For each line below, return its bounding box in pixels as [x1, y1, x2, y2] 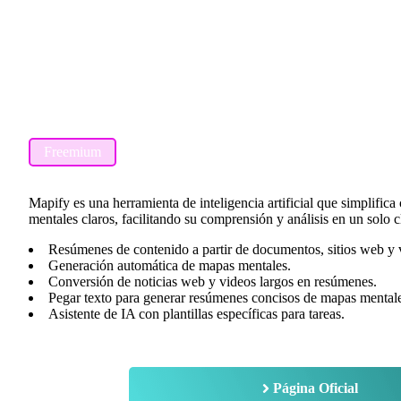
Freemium [44, 144, 101, 160]
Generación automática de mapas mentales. [48, 258, 291, 274]
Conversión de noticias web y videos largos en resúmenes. [48, 274, 377, 290]
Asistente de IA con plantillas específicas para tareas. [48, 306, 345, 322]
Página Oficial [272, 380, 358, 397]
